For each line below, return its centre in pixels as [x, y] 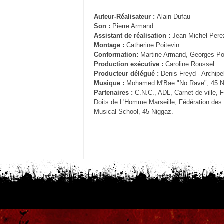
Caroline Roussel [189, 64]
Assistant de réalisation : [133, 36]
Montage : [110, 45]
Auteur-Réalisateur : [125, 17]
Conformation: [117, 55]
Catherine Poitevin [153, 45]
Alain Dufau [174, 17]
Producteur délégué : [127, 74]
